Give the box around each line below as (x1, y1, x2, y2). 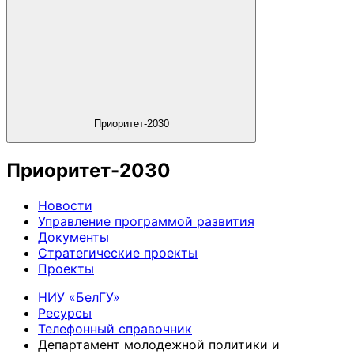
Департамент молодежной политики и (38, 336, 280, 352)
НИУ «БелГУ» (38, 288, 120, 305)
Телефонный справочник (38, 320, 192, 337)
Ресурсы (38, 304, 92, 321)
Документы (38, 228, 109, 245)
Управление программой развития (38, 213, 254, 229)
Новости (38, 197, 92, 213)
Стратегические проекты (38, 244, 198, 261)
